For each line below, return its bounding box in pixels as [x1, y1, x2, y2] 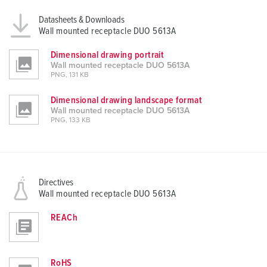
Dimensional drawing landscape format [51, 95, 203, 105]
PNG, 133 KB [51, 117, 91, 125]
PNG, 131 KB [51, 72, 89, 79]
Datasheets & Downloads [39, 15, 125, 25]
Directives [39, 178, 73, 188]
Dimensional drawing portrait [51, 50, 164, 60]
